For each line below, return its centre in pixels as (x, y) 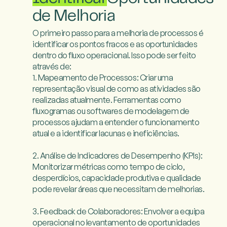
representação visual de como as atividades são (117, 89)
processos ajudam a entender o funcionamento (116, 122)
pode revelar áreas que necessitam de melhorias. (119, 189)
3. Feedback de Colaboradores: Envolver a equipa (119, 212)
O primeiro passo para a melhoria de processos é (118, 33)
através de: (52, 67)
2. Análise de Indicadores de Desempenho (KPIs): (118, 156)
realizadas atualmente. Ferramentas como (107, 100)
